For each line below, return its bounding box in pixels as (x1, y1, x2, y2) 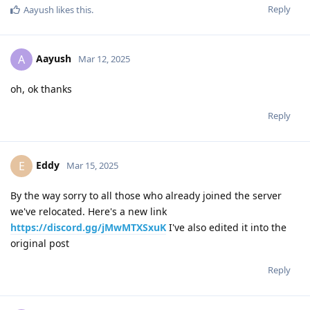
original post (10, 236, 69, 250)
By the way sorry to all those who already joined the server (10, 188, 282, 202)
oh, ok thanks (10, 82, 72, 95)
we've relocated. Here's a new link (10, 204, 167, 218)
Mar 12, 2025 (78, 52, 130, 65)
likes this (54, 3, 91, 16)
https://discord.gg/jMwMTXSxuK (10, 220, 166, 234)
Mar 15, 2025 (66, 158, 118, 172)
